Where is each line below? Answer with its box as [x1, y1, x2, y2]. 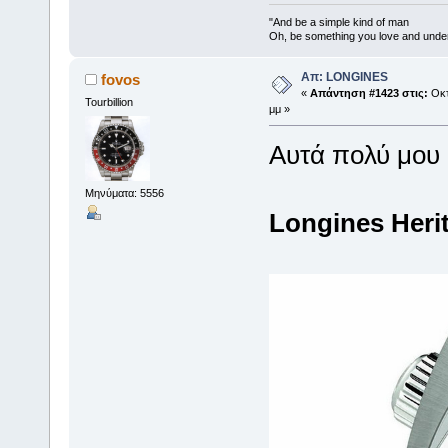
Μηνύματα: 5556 [84, 186, 164, 199]
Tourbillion [84, 96, 133, 109]
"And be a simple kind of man [268, 16, 409, 29]
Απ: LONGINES [300, 70, 388, 85]
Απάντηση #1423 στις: [309, 87, 428, 100]
